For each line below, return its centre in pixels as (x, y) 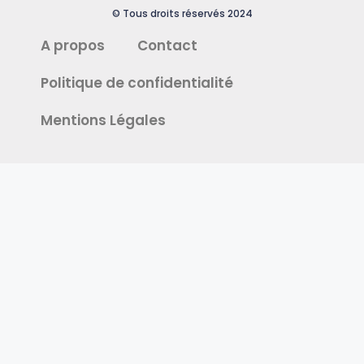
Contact (167, 46)
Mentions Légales (103, 121)
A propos (73, 46)
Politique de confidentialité (137, 83)
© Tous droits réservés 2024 (182, 14)
